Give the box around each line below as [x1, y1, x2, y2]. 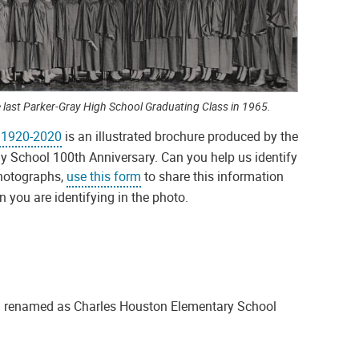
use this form [67, 167, 141, 186]
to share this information [141, 167, 284, 186]
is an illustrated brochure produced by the [62, 127, 298, 146]
